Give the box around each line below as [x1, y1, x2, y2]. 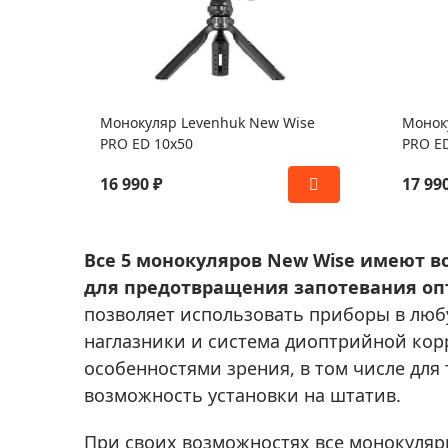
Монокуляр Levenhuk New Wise [100, 113, 315, 133]
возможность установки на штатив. [84, 382, 401, 407]
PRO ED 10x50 [100, 134, 193, 154]
